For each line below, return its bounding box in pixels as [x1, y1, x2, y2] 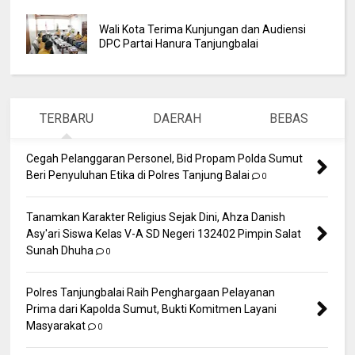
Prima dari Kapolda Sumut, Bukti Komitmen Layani [26, 302, 277, 315]
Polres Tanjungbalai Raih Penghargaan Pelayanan [26, 285, 276, 299]
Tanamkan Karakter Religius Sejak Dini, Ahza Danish [26, 210, 286, 223]
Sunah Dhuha [26, 243, 94, 257]
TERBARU [39, 110, 94, 126]
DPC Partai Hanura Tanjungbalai [98, 36, 258, 50]
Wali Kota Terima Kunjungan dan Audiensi [98, 22, 306, 36]
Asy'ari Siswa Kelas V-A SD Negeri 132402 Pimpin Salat [26, 227, 302, 240]
